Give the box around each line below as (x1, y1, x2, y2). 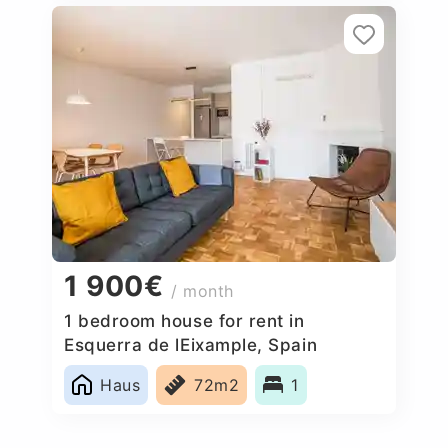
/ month (171, 281, 235, 302)
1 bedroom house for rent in (64, 310, 305, 331)
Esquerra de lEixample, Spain (64, 334, 318, 355)
